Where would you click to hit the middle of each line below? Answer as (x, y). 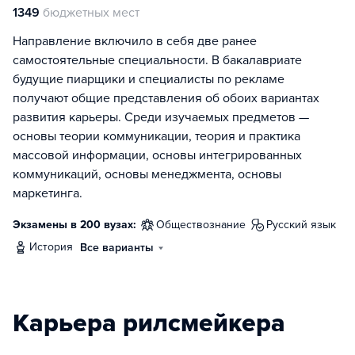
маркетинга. (48, 193)
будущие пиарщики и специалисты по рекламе (149, 79)
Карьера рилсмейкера (149, 323)
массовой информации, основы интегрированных (157, 155)
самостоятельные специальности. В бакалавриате (157, 60)
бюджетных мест (91, 13)
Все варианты (117, 248)
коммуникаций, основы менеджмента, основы (147, 174)
